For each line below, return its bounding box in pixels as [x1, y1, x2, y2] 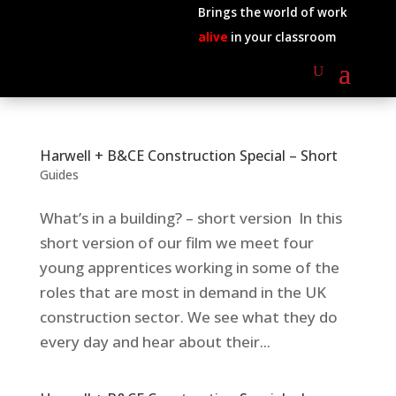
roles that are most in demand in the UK [39, 282, 326, 302]
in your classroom [227, 29, 336, 45]
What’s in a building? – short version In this [39, 208, 342, 228]
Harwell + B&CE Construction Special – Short [39, 146, 338, 165]
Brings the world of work [197, 4, 347, 20]
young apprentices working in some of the [39, 257, 339, 278]
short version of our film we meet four [39, 232, 314, 253]
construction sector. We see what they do [39, 307, 338, 327]
